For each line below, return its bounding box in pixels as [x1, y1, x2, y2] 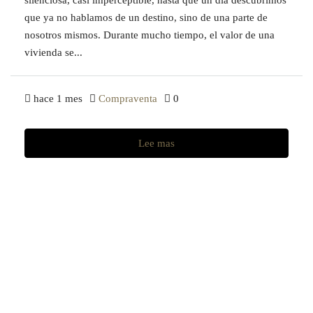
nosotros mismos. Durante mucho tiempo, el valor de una [24, 29, 275, 41]
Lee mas [138, 137, 175, 149]
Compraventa [99, 92, 157, 104]
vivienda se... [24, 46, 82, 58]
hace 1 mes [34, 92, 82, 104]
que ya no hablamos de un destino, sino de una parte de [24, 11, 268, 23]
